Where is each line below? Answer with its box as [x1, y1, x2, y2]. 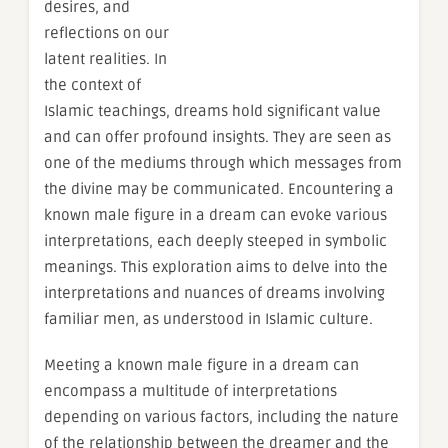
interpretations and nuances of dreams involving [44, 284, 385, 303]
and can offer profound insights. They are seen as [44, 128, 391, 147]
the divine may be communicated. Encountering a [44, 180, 394, 199]
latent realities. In [44, 50, 167, 69]
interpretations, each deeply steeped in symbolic [44, 232, 387, 251]
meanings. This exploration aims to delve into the [44, 258, 388, 277]
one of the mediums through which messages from [44, 154, 402, 173]
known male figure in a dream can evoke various [44, 206, 387, 225]
